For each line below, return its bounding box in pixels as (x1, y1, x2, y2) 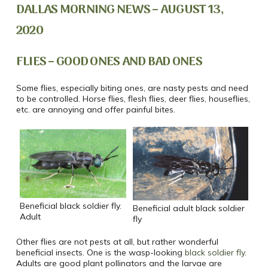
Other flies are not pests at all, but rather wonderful (16, 236, 218, 248)
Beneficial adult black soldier (132, 203, 245, 214)
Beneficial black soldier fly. (19, 200, 121, 211)
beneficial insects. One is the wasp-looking (16, 247, 185, 258)
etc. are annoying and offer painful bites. (16, 104, 175, 115)
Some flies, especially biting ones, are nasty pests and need (16, 83, 248, 94)
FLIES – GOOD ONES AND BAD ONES (16, 51, 202, 73)
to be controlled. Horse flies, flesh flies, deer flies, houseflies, (16, 93, 250, 105)
